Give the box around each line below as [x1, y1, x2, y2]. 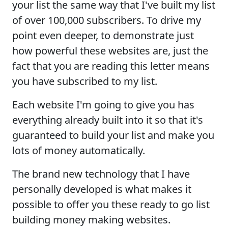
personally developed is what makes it [12, 182, 191, 196]
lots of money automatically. [12, 143, 145, 157]
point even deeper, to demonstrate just [12, 28, 194, 42]
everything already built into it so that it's [12, 112, 203, 127]
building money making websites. [12, 212, 170, 226]
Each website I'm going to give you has [12, 97, 194, 111]
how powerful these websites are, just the [12, 43, 208, 58]
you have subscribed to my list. [12, 74, 157, 88]
